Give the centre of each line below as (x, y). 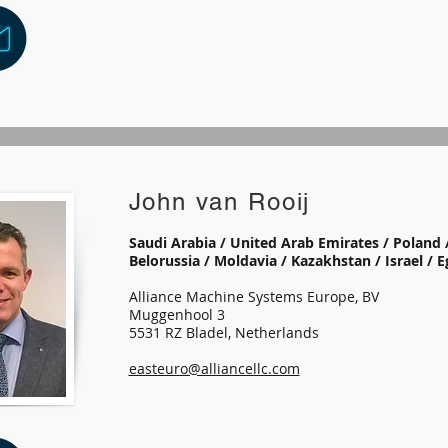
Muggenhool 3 (176, 314)
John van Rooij (219, 201)
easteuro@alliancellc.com (214, 368)
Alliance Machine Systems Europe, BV (255, 296)
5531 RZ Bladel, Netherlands (223, 332)
